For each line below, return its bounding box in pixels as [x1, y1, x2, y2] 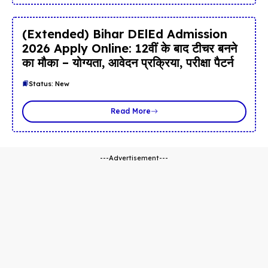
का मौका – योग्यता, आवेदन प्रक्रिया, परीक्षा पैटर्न [22, 54, 233, 70]
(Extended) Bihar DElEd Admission [22, 26, 227, 41]
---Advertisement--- [100, 154, 168, 163]
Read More [110, 106, 151, 116]
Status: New [28, 79, 69, 88]
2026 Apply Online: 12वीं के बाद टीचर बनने [22, 40, 237, 56]
